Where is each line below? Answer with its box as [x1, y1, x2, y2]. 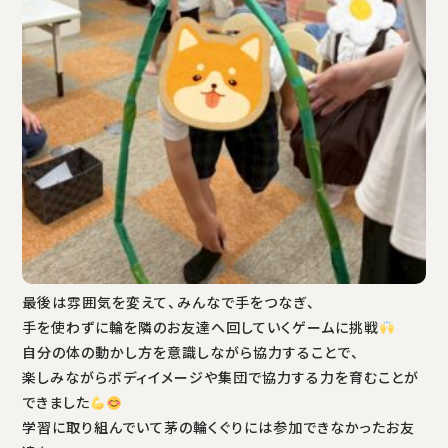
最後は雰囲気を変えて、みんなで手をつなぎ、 [22, 296, 316, 311]
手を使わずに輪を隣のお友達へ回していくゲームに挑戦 [22, 321, 379, 336]
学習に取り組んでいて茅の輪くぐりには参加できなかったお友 [22, 421, 415, 436]
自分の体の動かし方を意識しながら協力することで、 [22, 346, 360, 361]
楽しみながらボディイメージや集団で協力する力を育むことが [22, 371, 419, 386]
